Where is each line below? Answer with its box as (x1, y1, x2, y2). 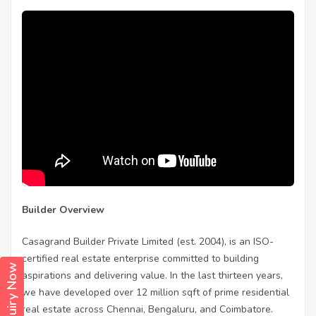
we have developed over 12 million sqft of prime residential (22, 286, 289, 300)
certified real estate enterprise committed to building (22, 252, 259, 266)
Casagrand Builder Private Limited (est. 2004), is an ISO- (22, 235, 274, 249)
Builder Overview (22, 203, 104, 217)
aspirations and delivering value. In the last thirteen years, (22, 269, 283, 283)
